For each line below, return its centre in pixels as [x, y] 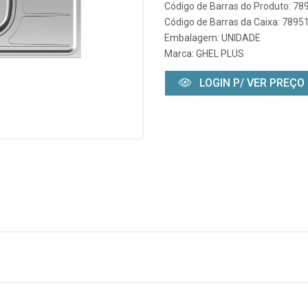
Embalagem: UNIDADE [212, 38]
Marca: [180, 54]
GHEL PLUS [220, 54]
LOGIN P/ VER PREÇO [251, 83]
